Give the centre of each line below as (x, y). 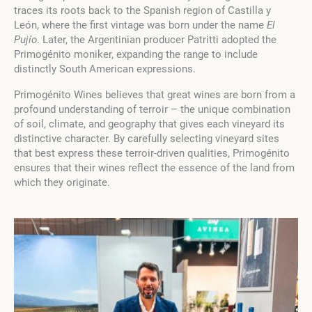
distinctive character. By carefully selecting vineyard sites (147, 139)
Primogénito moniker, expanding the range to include (136, 55)
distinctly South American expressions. (105, 69)
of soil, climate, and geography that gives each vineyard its (149, 124)
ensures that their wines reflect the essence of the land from (154, 168)
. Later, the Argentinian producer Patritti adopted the (157, 40)
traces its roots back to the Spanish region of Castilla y (142, 11)
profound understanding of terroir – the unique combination (152, 110)
